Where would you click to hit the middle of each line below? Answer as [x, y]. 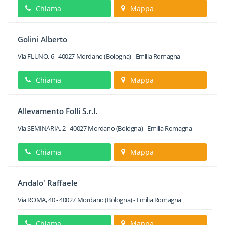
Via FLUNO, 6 [36, 56]
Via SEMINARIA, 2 [42, 128]
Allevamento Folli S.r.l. [58, 111]
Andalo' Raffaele [48, 183]
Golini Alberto [42, 39]
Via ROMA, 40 [36, 200]
